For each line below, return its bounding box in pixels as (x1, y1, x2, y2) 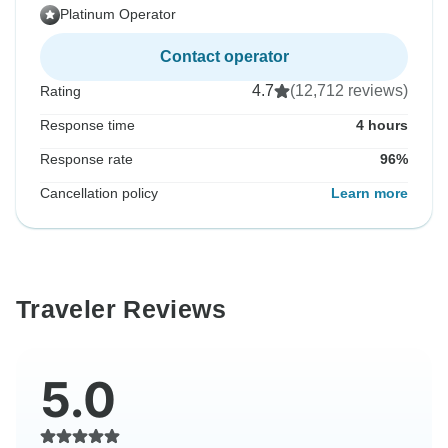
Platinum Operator (60, 6, 176, 23)
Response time (40, 117, 135, 134)
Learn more (331, 185, 408, 202)
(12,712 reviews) (290, 82, 408, 100)
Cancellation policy (40, 185, 158, 202)
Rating (40, 83, 81, 100)
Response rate (40, 151, 133, 168)
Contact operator (159, 48, 289, 66)
